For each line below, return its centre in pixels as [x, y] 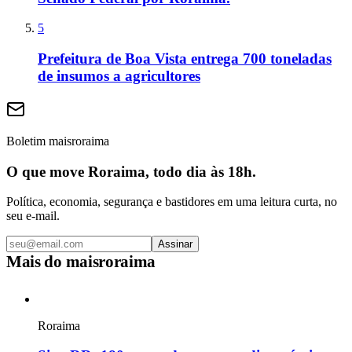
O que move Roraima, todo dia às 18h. [131, 171]
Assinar [175, 244]
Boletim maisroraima [58, 141]
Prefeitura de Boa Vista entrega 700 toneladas [185, 59]
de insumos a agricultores [119, 76]
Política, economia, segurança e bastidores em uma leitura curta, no [172, 202]
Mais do [36, 262]
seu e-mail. [33, 216]
